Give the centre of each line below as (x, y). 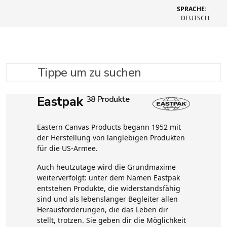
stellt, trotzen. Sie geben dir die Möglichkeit (111, 220)
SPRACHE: (192, 9)
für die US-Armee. (67, 148)
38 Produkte (108, 99)
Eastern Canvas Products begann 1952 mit (109, 127)
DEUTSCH (196, 18)
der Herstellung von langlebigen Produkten (111, 137)
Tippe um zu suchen (41, 69)
